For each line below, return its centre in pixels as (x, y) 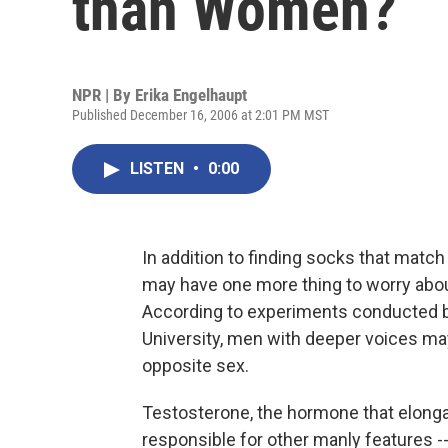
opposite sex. (195, 365)
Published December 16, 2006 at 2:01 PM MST (200, 115)
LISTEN (159, 168)
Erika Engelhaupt (191, 95)
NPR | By (103, 95)
